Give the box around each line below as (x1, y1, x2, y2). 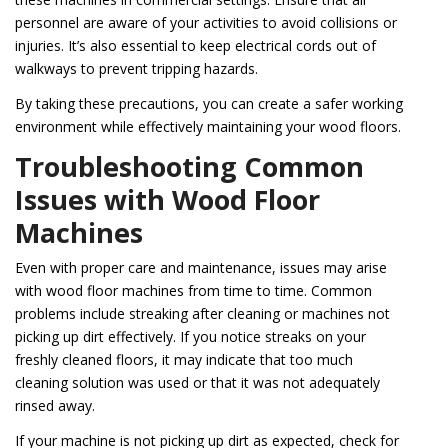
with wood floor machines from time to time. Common (15, 281, 372, 301)
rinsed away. (15, 396, 95, 416)
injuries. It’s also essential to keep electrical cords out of (15, 36, 376, 56)
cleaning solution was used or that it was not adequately (15, 373, 380, 393)
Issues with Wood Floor (15, 181, 320, 219)
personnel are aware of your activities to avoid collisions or (15, 13, 397, 33)
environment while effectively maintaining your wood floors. (15, 117, 401, 137)
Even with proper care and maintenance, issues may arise (15, 258, 387, 278)
